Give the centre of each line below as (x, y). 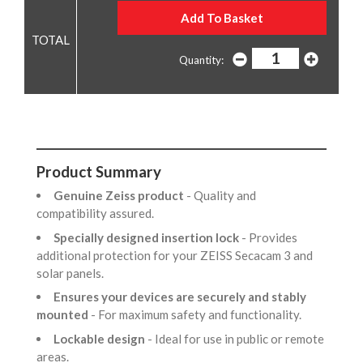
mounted (62, 315)
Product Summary (99, 171)
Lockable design (99, 338)
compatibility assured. (98, 214)
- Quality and (220, 196)
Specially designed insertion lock (146, 237)
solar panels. (73, 273)
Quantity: (201, 60)
